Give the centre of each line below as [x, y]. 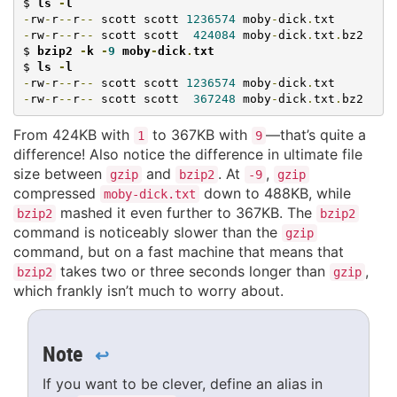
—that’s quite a [316, 135]
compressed [57, 194]
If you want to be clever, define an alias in [183, 384]
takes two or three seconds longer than [193, 272]
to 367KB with [200, 135]
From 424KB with [74, 135]
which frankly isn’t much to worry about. [148, 291]
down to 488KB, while [275, 194]
